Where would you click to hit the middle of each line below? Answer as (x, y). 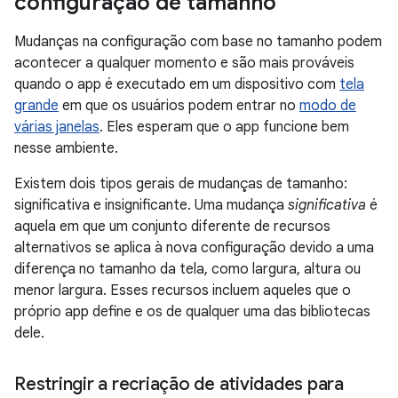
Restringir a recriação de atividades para (179, 384)
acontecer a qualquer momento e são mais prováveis (184, 63)
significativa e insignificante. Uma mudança (151, 205)
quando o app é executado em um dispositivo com (177, 84)
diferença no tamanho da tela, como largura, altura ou (187, 269)
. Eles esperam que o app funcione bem (224, 127)
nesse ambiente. (66, 148)
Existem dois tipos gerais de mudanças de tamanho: (181, 184)
